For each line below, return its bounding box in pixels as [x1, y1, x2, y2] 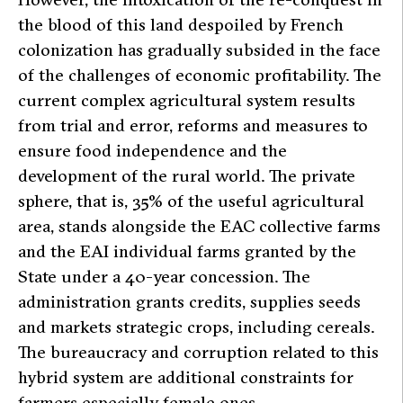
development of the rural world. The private [18, 165, 355, 187]
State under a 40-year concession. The [18, 265, 310, 288]
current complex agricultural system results [18, 89, 355, 112]
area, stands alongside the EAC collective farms [18, 215, 381, 237]
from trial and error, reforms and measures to [18, 114, 368, 137]
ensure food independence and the [18, 139, 287, 162]
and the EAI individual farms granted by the [18, 240, 356, 263]
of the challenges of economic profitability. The [18, 64, 381, 86]
